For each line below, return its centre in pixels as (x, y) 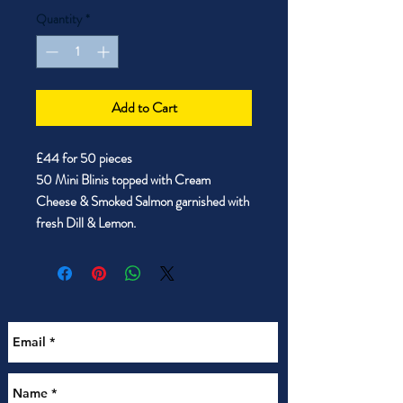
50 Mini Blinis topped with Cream (123, 180)
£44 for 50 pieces (84, 159)
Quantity (59, 19)
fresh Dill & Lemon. (86, 224)
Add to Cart (144, 108)
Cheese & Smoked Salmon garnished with (143, 202)
